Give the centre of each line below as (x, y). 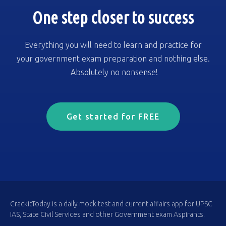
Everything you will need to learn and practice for (113, 45)
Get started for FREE (113, 116)
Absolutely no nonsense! (113, 72)
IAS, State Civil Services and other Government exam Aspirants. (107, 214)
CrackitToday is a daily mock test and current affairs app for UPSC (111, 204)
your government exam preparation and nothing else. (113, 58)
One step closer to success (113, 17)
